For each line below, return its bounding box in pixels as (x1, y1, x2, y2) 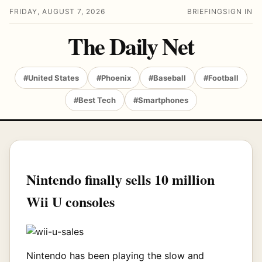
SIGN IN (223, 7, 253, 16)
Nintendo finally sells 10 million (26, 168, 215, 189)
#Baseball (149, 73, 186, 82)
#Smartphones (133, 95, 188, 105)
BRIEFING (187, 7, 223, 16)
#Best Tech (74, 95, 116, 105)
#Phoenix (96, 73, 131, 82)
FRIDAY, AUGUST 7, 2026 (9, 7, 106, 16)
